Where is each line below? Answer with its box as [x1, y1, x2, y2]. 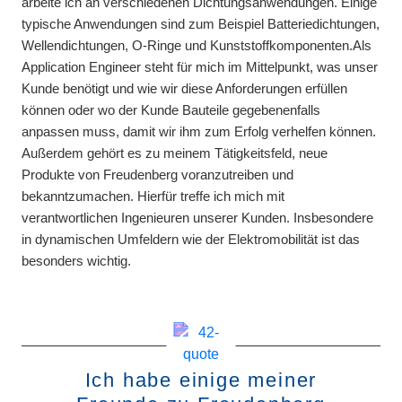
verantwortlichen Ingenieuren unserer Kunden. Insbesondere [22, 209, 373, 225]
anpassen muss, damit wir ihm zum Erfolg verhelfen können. [22, 123, 376, 139]
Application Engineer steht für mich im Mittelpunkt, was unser [22, 58, 378, 74]
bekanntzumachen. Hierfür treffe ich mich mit [22, 188, 284, 204]
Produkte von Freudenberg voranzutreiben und [22, 166, 293, 182]
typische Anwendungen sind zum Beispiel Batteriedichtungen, [22, 15, 380, 31]
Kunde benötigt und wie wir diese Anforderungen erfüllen [22, 80, 347, 96]
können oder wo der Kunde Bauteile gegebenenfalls [22, 101, 320, 118]
